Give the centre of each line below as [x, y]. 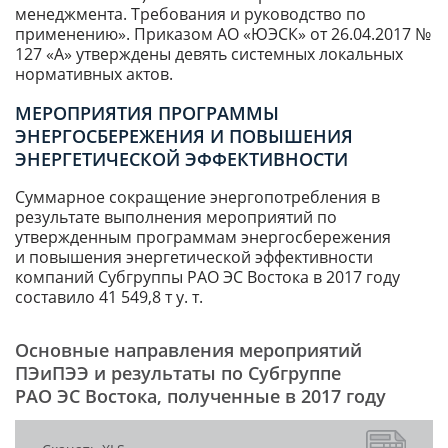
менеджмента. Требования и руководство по [190, 14]
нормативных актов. [94, 74]
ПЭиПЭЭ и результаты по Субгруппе [178, 373]
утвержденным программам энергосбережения [203, 237]
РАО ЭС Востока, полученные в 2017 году [200, 396]
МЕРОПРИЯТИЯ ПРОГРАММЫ [147, 113]
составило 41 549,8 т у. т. [109, 297]
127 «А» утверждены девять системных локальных [209, 54]
